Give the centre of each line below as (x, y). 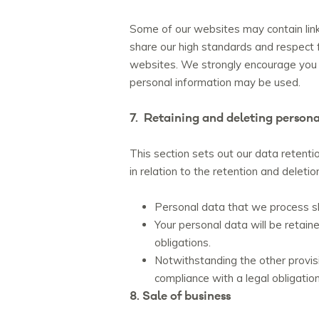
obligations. (183, 242)
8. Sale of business (180, 295)
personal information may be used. (215, 82)
